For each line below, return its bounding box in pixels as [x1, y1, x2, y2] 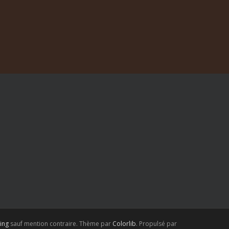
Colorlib [112, 219, 136, 228]
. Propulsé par [136, 219, 177, 228]
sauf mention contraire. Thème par [9, 219, 112, 228]
